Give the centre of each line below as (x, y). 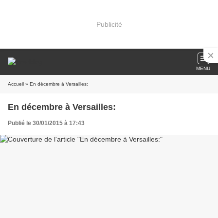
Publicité (109, 24)
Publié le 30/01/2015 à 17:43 (46, 123)
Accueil (16, 84)
